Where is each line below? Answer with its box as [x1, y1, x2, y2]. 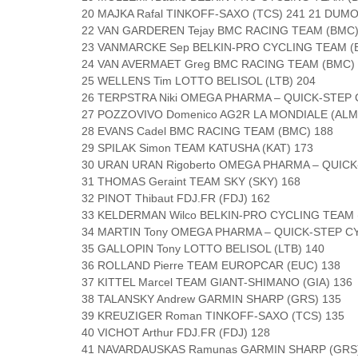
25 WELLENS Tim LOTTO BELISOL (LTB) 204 [82, 74, 316, 87]
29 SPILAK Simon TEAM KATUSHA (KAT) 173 [82, 141, 313, 154]
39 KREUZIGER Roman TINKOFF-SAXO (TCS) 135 [82, 309, 344, 322]
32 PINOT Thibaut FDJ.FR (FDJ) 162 [82, 192, 270, 205]
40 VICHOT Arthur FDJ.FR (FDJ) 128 [82, 326, 270, 339]
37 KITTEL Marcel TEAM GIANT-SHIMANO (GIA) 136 [82, 276, 352, 288]
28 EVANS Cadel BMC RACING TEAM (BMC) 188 [82, 125, 333, 137]
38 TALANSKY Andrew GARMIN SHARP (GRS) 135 [82, 292, 341, 305]
